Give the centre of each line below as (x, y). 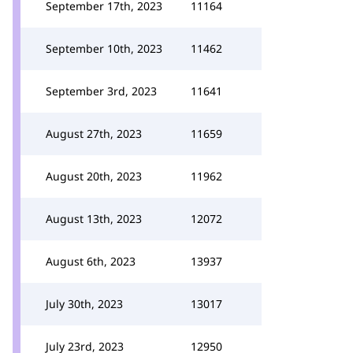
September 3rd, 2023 (101, 91)
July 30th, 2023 (84, 304)
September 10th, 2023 (104, 48)
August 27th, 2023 (94, 134)
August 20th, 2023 (94, 176)
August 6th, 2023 (91, 261)
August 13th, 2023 (94, 219)
